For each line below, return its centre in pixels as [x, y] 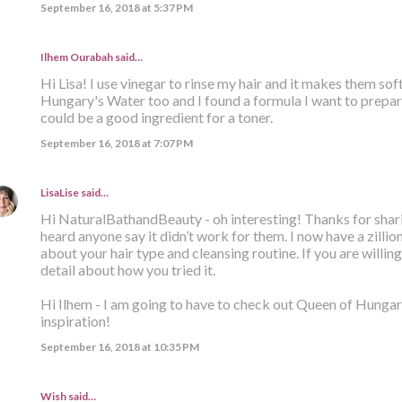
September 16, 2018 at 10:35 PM [119, 346]
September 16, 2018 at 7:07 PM [116, 143]
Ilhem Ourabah [76, 57]
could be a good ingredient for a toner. [156, 117]
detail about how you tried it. [127, 269]
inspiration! [75, 320]
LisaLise [59, 192]
